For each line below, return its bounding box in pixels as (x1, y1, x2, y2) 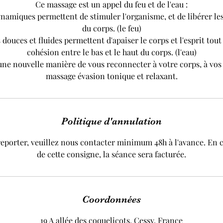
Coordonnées (82, 194, 141, 206)
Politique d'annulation (61, 115, 162, 127)
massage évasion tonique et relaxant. (45, 71, 178, 82)
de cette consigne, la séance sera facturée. (37, 149, 186, 160)
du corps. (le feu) (82, 23, 141, 34)
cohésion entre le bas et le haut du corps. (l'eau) (26, 47, 197, 58)
